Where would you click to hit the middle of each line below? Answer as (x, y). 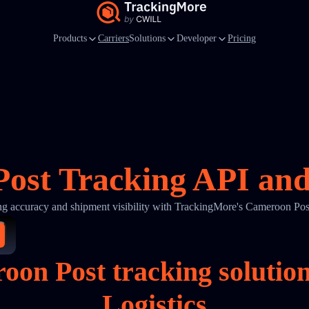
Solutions (147, 38)
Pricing (242, 38)
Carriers (113, 38)
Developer (197, 38)
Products (70, 38)
